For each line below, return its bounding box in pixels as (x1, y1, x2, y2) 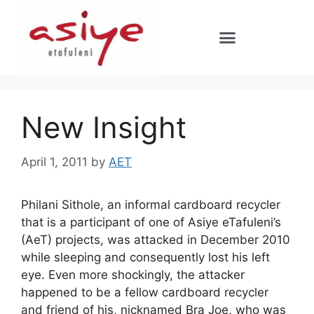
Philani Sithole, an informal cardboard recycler (21, 197, 280, 212)
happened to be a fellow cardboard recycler (21, 285, 268, 299)
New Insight (21, 109, 186, 146)
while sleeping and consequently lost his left (21, 250, 270, 264)
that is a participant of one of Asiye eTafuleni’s (21, 214, 281, 229)
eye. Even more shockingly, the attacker (21, 267, 245, 282)
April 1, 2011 (21, 154, 88, 169)
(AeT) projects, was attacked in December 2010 (21, 232, 290, 247)
